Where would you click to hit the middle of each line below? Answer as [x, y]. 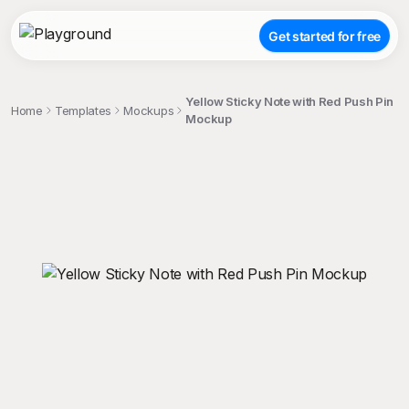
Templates [84, 110]
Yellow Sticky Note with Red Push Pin [289, 101]
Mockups [149, 110]
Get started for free [325, 36]
